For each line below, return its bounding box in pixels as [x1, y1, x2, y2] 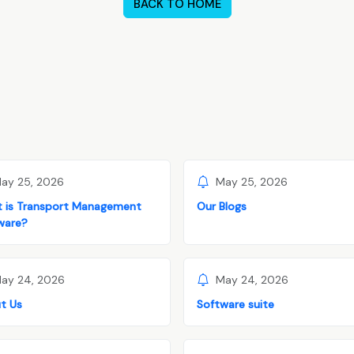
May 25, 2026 [216, 175, 288, 190]
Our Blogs [197, 198, 247, 213]
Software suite [197, 296, 274, 311]
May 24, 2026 [216, 273, 288, 288]
